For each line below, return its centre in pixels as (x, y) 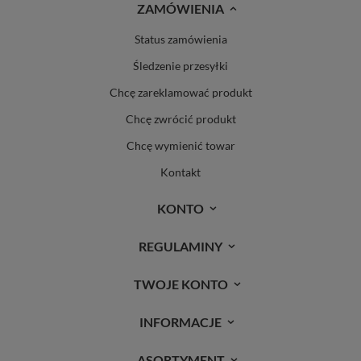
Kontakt (180, 172)
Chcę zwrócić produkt (180, 119)
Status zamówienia (180, 39)
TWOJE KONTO (180, 284)
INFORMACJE (180, 322)
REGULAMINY (180, 247)
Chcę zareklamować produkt (180, 93)
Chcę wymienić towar (180, 146)
